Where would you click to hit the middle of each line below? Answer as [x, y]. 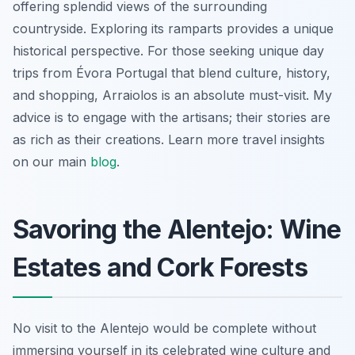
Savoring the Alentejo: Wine [177, 229]
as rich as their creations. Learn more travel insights [169, 139]
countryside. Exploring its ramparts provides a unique [173, 28]
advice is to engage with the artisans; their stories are [172, 117]
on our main [52, 161]
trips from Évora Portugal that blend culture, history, [172, 73]
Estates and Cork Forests [160, 267]
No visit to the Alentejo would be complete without [164, 328]
